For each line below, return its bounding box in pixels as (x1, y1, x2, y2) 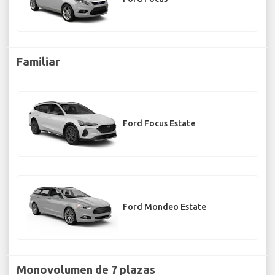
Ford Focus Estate (123, 118, 195, 129)
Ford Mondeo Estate (123, 202, 206, 212)
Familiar (17, 55, 60, 68)
